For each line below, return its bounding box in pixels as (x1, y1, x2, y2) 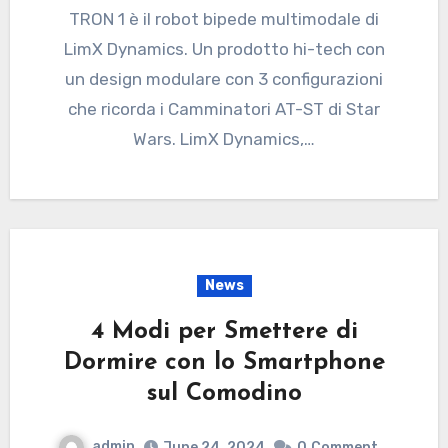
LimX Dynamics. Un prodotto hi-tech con (63, 39, 385, 60)
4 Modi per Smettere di (90, 320, 358, 345)
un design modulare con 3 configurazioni (65, 69, 383, 90)
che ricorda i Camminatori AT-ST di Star (68, 99, 380, 120)
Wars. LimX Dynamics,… (133, 129, 315, 150)
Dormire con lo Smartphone (63, 351, 385, 376)
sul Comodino (146, 382, 302, 407)
